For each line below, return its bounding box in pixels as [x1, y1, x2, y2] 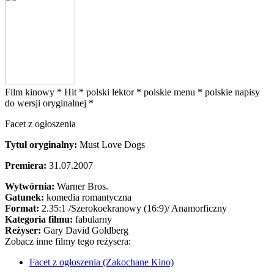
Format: [5, 203, 42, 213]
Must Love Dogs [80, 139, 145, 150]
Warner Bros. [57, 181, 108, 191]
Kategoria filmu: [5, 214, 75, 224]
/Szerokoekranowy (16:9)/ [66, 203, 171, 213]
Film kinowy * [5, 87, 64, 97]
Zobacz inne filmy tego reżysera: [5, 236, 131, 246]
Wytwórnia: [5, 181, 57, 191]
